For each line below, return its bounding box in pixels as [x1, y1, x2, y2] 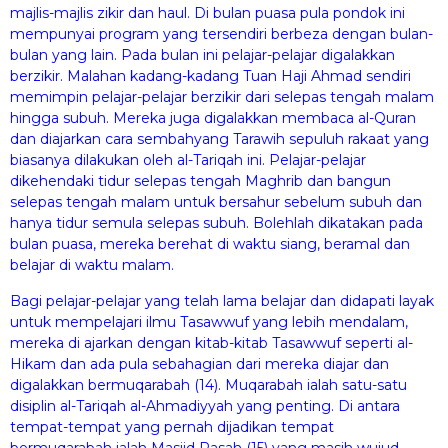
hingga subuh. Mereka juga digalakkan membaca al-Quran [10, 109, 416, 128]
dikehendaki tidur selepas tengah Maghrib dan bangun [10, 172, 391, 191]
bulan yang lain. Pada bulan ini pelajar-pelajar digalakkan [10, 46, 395, 65]
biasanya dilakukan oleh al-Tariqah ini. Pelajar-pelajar [10, 151, 366, 170]
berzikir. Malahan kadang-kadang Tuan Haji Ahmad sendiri [10, 67, 411, 86]
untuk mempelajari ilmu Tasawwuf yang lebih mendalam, [10, 312, 408, 331]
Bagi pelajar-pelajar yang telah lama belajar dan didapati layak [10, 291, 434, 310]
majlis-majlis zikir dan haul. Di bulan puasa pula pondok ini [10, 4, 405, 23]
